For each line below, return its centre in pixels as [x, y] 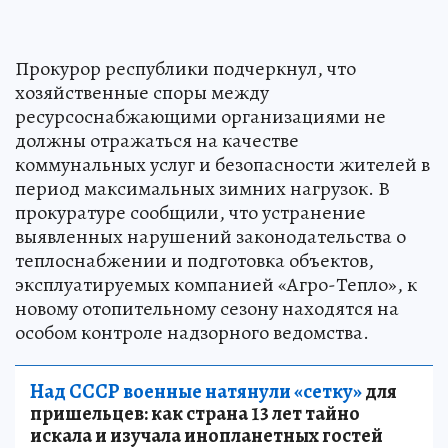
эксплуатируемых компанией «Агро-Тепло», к [216, 284]
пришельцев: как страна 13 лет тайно [195, 413]
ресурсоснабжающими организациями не [200, 116]
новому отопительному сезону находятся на [207, 308]
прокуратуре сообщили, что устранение [190, 212]
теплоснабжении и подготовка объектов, [194, 260]
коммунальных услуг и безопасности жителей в [222, 164]
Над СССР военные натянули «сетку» [196, 391]
